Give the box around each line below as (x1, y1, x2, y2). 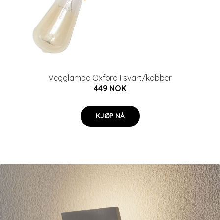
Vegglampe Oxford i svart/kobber (48, 73, 172, 82)
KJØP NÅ (95, 111, 125, 120)
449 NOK (94, 83, 126, 93)
